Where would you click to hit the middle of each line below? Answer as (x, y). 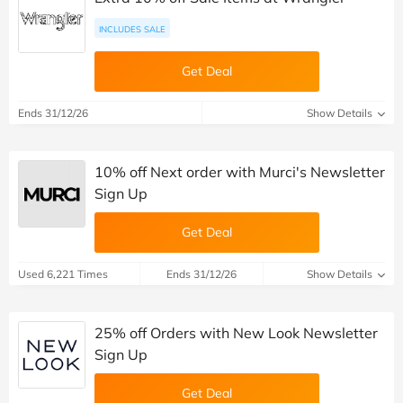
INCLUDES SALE (132, 29)
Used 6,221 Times (63, 274)
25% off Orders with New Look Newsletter (236, 333)
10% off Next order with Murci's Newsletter (240, 172)
